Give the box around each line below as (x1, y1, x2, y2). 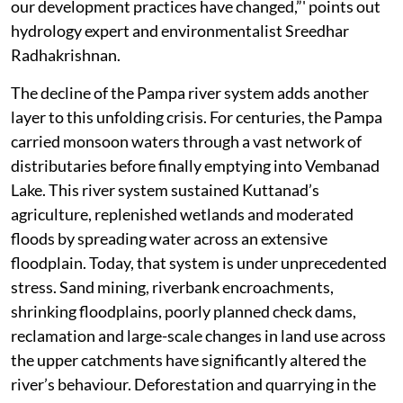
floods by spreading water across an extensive (11, 228, 327, 249)
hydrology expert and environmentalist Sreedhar (11, 21, 349, 41)
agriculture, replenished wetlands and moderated (11, 204, 354, 225)
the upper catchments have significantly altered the (11, 350, 366, 371)
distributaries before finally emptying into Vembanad (11, 156, 380, 176)
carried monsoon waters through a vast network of (11, 131, 362, 152)
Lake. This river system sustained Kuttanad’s (11, 180, 319, 201)
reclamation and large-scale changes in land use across (11, 326, 386, 346)
